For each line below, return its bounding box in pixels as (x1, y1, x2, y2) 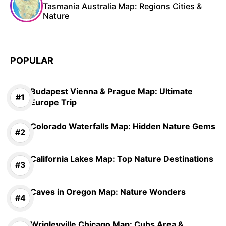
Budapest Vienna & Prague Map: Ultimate (30, 86, 193, 96)
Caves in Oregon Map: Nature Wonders (30, 186, 186, 197)
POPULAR (10, 54, 53, 66)
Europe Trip (30, 97, 77, 107)
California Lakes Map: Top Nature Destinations (30, 153, 213, 164)
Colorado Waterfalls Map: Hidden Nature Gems (30, 121, 215, 131)
